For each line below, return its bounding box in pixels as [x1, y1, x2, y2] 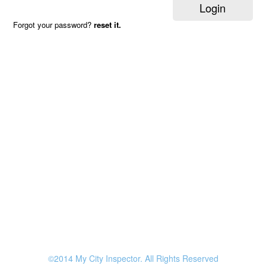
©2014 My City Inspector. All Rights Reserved [47, 252, 218, 264]
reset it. [94, 19, 122, 31]
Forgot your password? [13, 19, 94, 31]
